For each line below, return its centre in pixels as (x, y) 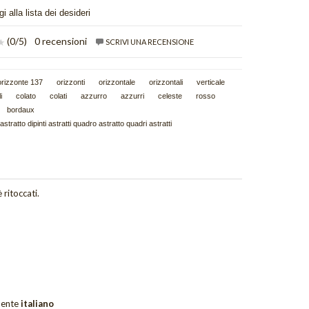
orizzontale (117, 82)
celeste (170, 96)
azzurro (93, 96)
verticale (210, 82)
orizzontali (166, 82)
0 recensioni (60, 41)
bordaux (20, 110)
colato (26, 96)
